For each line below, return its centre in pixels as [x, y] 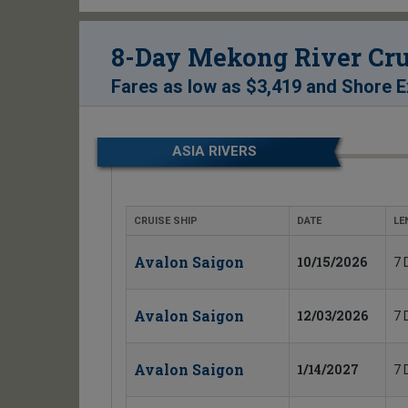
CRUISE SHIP [166, 221]
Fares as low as [178, 87]
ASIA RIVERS [215, 152]
